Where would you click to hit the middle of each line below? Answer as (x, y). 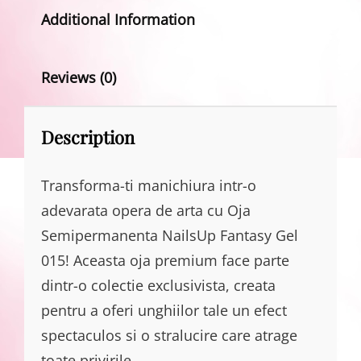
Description (88, 137)
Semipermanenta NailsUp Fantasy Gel (170, 236)
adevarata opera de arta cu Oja (146, 211)
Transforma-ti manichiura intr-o (149, 186)
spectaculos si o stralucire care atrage (169, 336)
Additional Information (118, 20)
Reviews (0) (79, 78)
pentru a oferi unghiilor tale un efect (164, 311)
